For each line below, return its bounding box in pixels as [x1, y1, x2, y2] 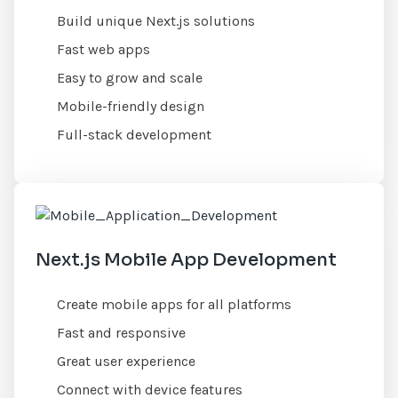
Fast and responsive [57, 324, 187, 342]
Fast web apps [57, 41, 151, 59]
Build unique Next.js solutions [57, 12, 256, 30]
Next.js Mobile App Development [36, 249, 338, 272]
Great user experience [57, 353, 196, 370]
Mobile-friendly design [57, 98, 205, 115]
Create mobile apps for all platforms [57, 296, 292, 314]
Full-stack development [57, 126, 212, 144]
